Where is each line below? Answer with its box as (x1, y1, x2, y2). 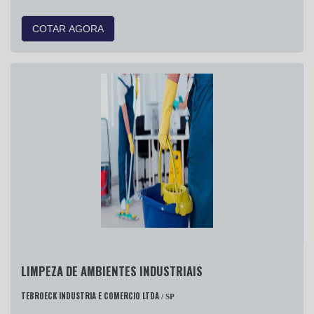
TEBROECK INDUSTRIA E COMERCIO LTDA (21, 290, 159, 302)
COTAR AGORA (32, 22, 104, 34)
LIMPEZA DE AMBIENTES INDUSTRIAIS (21, 261, 203, 280)
